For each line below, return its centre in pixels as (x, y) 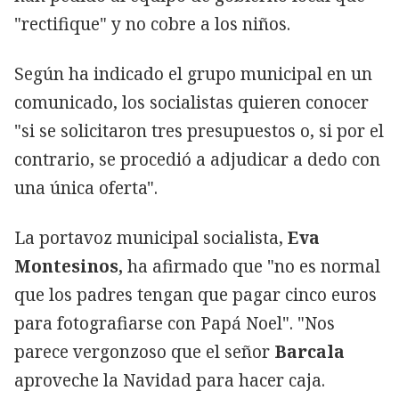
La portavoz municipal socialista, (151, 237)
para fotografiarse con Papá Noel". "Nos (175, 323)
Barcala (307, 351)
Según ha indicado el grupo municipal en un (193, 73)
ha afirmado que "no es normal (252, 266)
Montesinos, (69, 266)
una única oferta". (86, 187)
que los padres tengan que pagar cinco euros (195, 294)
